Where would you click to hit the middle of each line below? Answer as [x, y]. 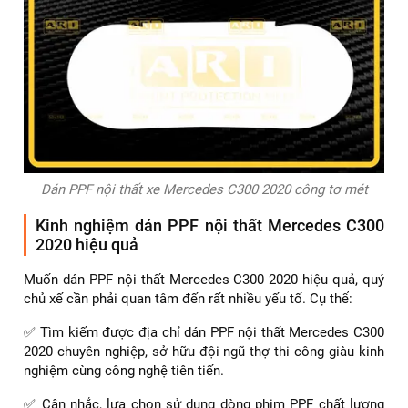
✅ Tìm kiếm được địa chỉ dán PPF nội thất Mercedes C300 [204, 332]
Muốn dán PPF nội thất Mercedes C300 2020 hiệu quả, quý [204, 279]
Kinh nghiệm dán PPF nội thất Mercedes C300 [210, 225]
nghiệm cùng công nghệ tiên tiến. [124, 370]
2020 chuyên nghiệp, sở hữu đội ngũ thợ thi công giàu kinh [204, 351]
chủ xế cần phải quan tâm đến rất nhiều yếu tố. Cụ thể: [188, 298]
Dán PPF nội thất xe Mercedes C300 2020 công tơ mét [204, 189]
